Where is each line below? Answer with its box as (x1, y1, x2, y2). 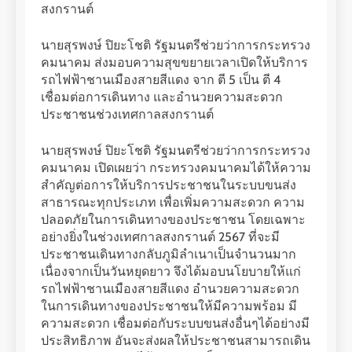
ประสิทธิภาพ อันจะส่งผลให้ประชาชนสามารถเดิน (41, 332, 310, 348)
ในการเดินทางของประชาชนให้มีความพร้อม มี (41, 298, 297, 313)
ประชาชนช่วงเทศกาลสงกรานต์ (41, 106, 214, 122)
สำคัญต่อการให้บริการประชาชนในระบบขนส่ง (41, 177, 296, 192)
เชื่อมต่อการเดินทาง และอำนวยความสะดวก (41, 89, 283, 104)
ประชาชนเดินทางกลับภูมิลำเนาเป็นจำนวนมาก (41, 246, 296, 262)
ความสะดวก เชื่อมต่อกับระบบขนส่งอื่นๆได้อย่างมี (41, 315, 310, 331)
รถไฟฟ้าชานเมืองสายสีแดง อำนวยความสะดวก (41, 280, 299, 296)
